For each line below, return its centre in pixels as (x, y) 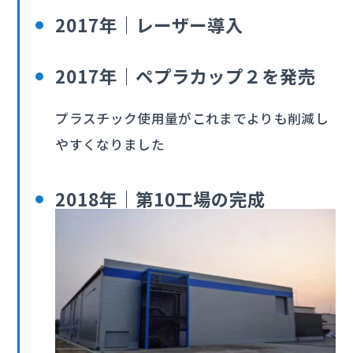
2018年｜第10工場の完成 (160, 199)
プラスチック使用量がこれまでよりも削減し (192, 119)
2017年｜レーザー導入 (150, 25)
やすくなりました (110, 145)
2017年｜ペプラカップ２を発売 (186, 76)
